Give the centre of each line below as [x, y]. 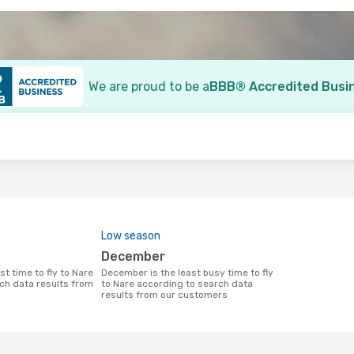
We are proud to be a [149, 87]
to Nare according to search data [177, 284]
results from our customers [164, 295]
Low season [131, 236]
